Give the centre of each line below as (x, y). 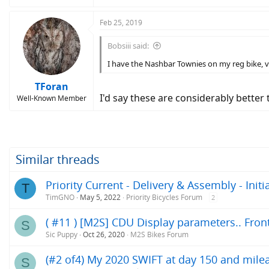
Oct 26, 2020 (104, 234)
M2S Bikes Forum (159, 234)
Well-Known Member (51, 98)
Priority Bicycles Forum (164, 197)
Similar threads (58, 159)
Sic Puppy (62, 234)
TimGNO (60, 197)
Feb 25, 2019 (121, 23)
